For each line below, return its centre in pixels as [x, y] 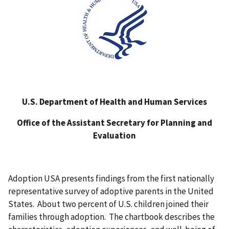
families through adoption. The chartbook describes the [111, 217]
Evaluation [114, 136]
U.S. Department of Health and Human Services [114, 101]
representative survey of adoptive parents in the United [111, 191]
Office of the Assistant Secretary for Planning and [114, 123]
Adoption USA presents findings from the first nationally [111, 179]
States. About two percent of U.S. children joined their [108, 204]
